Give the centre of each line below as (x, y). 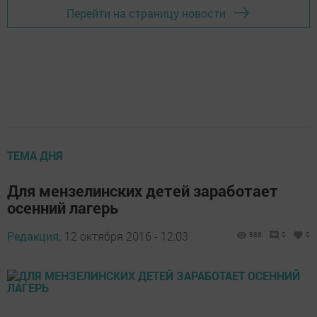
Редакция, (34, 236)
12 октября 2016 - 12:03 (126, 236)
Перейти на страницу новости (146, 13)
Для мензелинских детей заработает (143, 191)
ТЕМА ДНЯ (35, 155)
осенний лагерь (63, 208)
